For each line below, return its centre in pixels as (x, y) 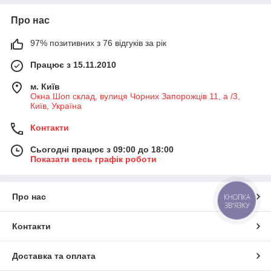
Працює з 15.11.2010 (73, 64)
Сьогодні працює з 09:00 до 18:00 (102, 149)
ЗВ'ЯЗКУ (237, 206)
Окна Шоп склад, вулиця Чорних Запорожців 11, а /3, (135, 96)
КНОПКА (237, 197)
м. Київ (45, 86)
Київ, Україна (56, 106)
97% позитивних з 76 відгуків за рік (98, 43)
